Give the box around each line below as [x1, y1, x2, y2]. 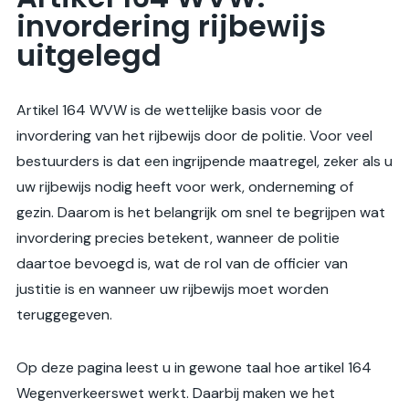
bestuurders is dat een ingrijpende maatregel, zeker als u [16, 152, 393, 172]
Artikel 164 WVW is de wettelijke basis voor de [16, 100, 322, 121]
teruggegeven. [16, 305, 112, 325]
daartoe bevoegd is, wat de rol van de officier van [16, 254, 348, 274]
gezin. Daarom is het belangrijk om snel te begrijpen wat [16, 203, 385, 223]
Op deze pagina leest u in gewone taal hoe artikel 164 [16, 358, 372, 378]
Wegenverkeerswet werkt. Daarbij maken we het [16, 383, 335, 404]
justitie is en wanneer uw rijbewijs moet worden [16, 279, 329, 299]
